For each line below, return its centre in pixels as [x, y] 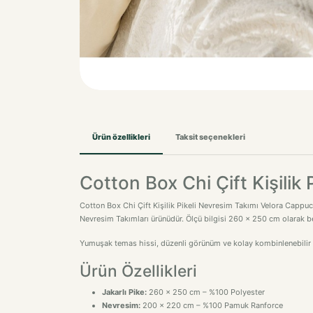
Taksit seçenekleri [210, 137]
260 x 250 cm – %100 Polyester [206, 292]
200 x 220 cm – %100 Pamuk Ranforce [212, 305]
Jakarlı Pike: [124, 292]
